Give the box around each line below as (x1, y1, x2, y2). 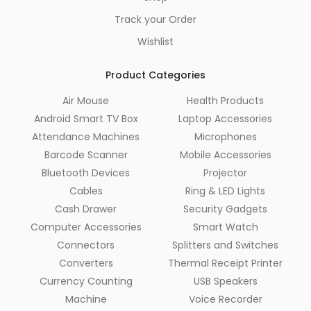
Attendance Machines (32, 130, 140, 144)
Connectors (57, 238, 115, 253)
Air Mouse (62, 94, 109, 108)
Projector (203, 166, 247, 180)
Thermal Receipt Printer (168, 256, 283, 271)
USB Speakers (193, 274, 258, 289)
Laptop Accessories (178, 112, 272, 126)
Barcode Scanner (44, 148, 128, 162)
